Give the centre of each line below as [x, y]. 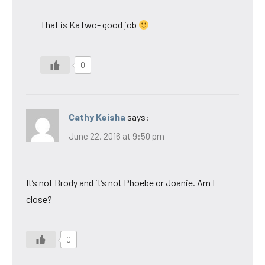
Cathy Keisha [97, 117]
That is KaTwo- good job [89, 25]
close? [39, 199]
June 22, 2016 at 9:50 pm [117, 136]
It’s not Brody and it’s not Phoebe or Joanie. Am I [120, 182]
